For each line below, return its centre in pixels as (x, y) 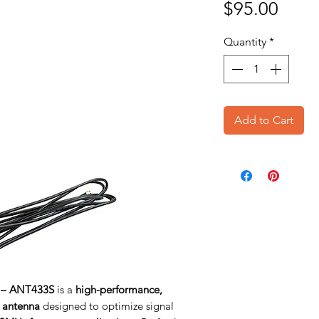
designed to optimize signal (107, 306)
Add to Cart (264, 120)
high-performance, (119, 289)
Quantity (245, 42)
